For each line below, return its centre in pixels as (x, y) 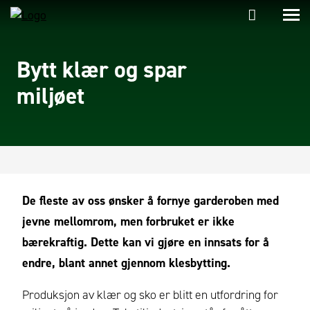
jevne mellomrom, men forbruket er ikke (128, 221)
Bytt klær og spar (102, 70)
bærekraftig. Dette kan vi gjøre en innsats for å (146, 242)
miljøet (51, 96)
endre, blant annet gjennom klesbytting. (126, 263)
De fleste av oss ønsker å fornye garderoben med (151, 201)
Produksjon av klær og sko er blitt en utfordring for (150, 295)
